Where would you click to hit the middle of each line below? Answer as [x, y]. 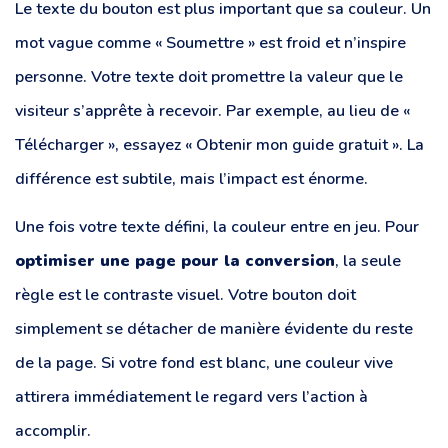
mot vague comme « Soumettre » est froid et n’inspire [210, 43]
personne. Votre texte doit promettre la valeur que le [209, 77]
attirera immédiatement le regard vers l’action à [191, 397]
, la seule [368, 261]
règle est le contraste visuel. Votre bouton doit [185, 295]
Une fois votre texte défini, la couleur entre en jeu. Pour [217, 227]
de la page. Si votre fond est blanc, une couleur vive [204, 363]
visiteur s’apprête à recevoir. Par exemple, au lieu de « [212, 111]
